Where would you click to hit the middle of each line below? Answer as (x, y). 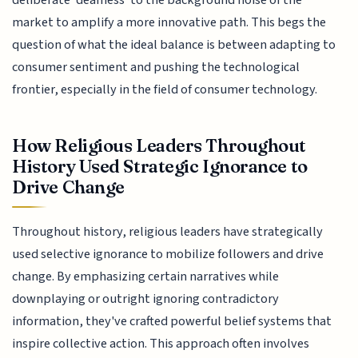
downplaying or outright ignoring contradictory (146, 298)
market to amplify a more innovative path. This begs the (169, 23)
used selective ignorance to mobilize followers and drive (168, 254)
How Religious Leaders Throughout (159, 145)
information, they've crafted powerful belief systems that (172, 321)
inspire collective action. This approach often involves (161, 343)
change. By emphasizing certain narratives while (146, 276)
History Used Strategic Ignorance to (160, 166)
